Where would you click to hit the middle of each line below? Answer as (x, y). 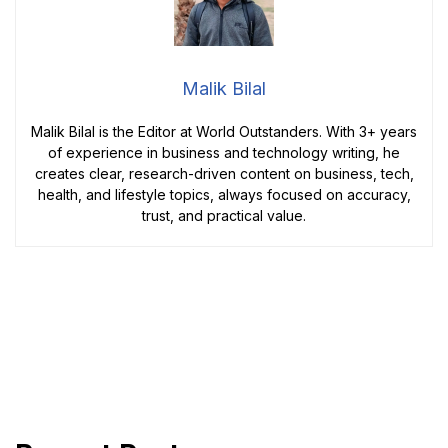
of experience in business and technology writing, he (224, 152)
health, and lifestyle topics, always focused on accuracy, (224, 194)
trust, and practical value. (224, 215)
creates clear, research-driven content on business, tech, (224, 173)
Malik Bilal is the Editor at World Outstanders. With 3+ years (224, 131)
